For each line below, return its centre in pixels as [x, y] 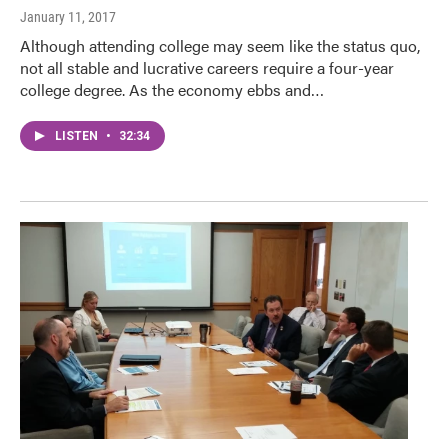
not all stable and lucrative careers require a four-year [207, 68]
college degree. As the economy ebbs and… [172, 90]
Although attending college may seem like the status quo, [220, 46]
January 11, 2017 [68, 17]
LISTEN [78, 136]
